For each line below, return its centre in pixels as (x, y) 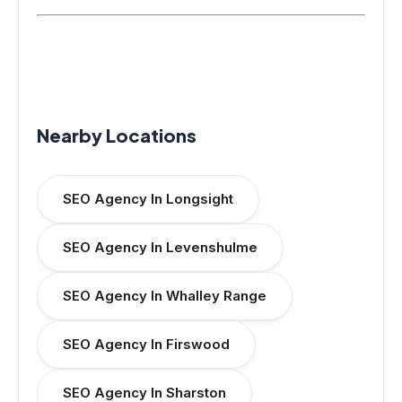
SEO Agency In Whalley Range (165, 296)
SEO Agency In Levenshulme (160, 247)
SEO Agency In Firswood (146, 344)
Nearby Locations (117, 135)
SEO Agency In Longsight (148, 199)
